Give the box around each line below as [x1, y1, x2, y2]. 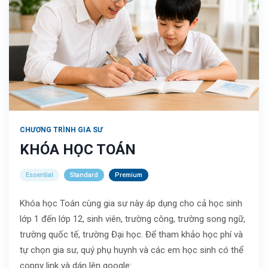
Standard [70, 171, 98, 179]
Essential [26, 171, 53, 179]
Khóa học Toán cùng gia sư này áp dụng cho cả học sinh [20, 198, 242, 209]
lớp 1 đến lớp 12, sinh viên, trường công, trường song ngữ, [20, 214, 245, 225]
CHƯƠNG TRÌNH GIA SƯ [20, 126, 103, 135]
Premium [115, 171, 142, 179]
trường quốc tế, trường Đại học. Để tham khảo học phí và [20, 229, 243, 240]
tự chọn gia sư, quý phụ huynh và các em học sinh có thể [20, 245, 243, 256]
